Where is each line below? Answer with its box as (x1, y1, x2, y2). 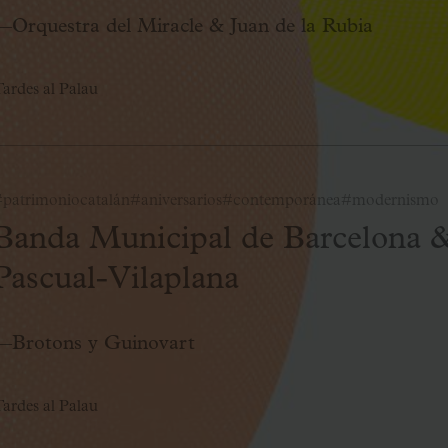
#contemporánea (222, 192, 341, 209)
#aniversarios (130, 192, 222, 209)
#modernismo (341, 192, 439, 209)
